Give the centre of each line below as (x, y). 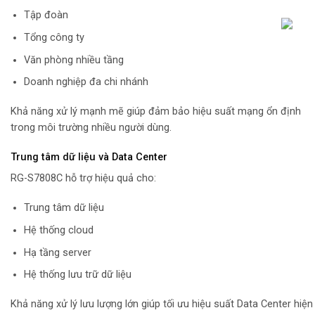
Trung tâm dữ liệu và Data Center (89, 157)
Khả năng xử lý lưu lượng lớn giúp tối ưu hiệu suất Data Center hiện (162, 304)
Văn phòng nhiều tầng (73, 60)
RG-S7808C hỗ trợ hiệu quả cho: (83, 179)
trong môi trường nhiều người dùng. (91, 128)
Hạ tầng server (57, 252)
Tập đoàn (46, 15)
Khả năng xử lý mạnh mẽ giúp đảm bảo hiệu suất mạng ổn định (156, 112)
